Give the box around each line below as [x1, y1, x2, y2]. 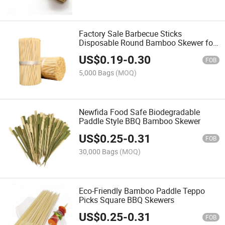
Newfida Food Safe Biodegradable [79, 106, 200, 118]
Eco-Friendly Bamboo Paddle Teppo [79, 185, 205, 196]
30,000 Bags [79, 146, 119, 156]
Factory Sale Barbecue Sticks [79, 28, 182, 40]
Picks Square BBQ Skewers [79, 194, 175, 205]
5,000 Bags [79, 68, 115, 78]
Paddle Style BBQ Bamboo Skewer [79, 116, 201, 127]
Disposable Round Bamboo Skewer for [79, 37, 216, 49]
